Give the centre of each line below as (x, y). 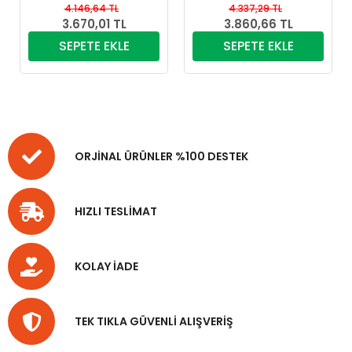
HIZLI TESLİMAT (116, 211)
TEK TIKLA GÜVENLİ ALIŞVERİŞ (154, 321)
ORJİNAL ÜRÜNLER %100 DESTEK (161, 156)
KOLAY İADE (106, 266)
